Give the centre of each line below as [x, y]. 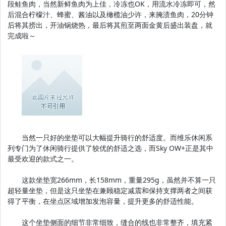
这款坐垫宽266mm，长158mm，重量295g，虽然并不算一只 [112, 180]
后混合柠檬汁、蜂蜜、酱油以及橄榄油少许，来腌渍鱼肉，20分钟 [110, 14]
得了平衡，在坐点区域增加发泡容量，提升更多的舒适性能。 [103, 201]
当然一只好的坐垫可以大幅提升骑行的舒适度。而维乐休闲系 [110, 137]
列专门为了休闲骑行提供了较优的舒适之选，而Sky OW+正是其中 [110, 148]
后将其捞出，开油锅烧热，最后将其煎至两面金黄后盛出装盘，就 [110, 25]
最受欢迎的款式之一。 [43, 159]
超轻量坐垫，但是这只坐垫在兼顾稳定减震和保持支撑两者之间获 [110, 190]
